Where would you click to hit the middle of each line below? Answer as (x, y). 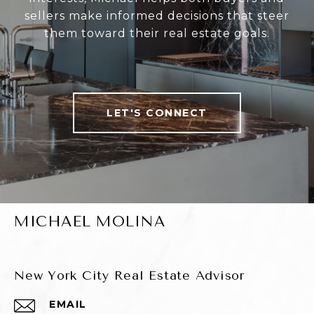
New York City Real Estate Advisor (130, 276)
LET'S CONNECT (157, 113)
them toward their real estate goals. (157, 34)
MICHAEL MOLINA (89, 222)
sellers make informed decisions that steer (157, 16)
